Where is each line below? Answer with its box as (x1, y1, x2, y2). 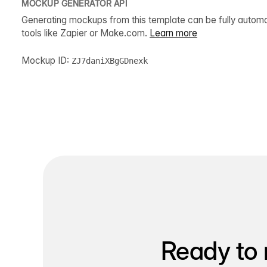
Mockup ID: (21, 54, 72, 66)
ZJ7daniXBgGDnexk (72, 55, 148, 66)
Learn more (150, 27, 197, 39)
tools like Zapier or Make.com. (21, 27, 150, 39)
